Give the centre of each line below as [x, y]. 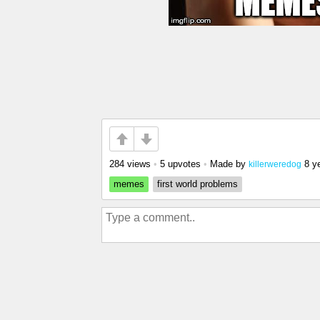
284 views [130, 164]
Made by [229, 164]
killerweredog [275, 164]
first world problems [197, 184]
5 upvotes [180, 164]
